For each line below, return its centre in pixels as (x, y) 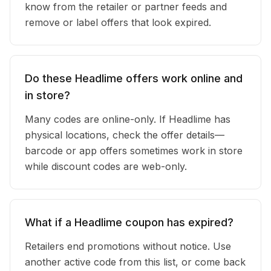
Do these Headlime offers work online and (134, 78)
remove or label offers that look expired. (118, 22)
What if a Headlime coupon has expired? (129, 222)
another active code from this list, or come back (135, 262)
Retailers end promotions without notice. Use (128, 246)
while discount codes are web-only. (106, 166)
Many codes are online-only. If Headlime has (128, 119)
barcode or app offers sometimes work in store (134, 151)
